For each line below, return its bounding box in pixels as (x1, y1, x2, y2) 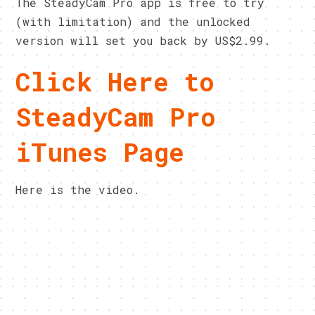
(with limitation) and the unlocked (15, 13, 251, 29)
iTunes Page (15, 134, 185, 169)
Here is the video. (15, 181, 141, 197)
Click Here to (15, 64, 215, 98)
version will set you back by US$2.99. (15, 32, 271, 48)
